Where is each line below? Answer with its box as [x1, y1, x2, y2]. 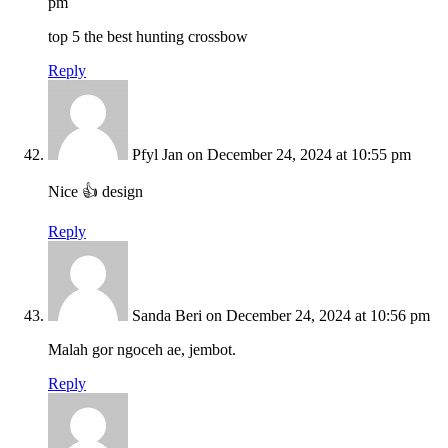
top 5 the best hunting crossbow [48, 28, 248, 46]
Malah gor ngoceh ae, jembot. [48, 341, 236, 359]
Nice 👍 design [48, 183, 143, 201]
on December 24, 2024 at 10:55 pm [187, 146, 411, 164]
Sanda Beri [132, 307, 202, 325]
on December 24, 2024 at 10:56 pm [206, 307, 430, 325]
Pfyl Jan [132, 146, 183, 164]
